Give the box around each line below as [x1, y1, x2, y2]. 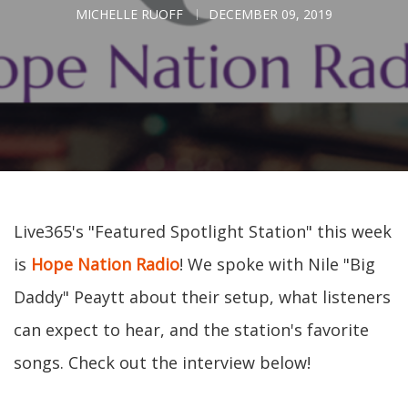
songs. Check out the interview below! [14, 352, 311, 373]
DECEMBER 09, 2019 [209, 5, 332, 23]
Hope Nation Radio [31, 253, 179, 275]
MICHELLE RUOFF [76, 5, 183, 23]
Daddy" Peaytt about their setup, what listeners [14, 286, 391, 308]
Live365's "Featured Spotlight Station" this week [14, 220, 392, 242]
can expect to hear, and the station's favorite [14, 319, 369, 341]
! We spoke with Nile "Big [179, 253, 375, 275]
